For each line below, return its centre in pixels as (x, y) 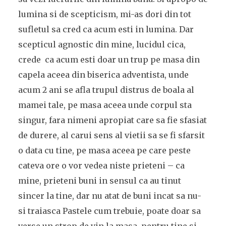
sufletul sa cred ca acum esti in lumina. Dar (106, 29)
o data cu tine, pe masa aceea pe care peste (104, 150)
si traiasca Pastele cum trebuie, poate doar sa (109, 211)
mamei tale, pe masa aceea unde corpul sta (105, 105)
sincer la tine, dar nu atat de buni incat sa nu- (109, 196)
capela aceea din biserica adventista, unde (103, 75)
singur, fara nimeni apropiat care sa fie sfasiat (112, 120)
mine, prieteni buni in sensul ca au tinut (99, 181)
